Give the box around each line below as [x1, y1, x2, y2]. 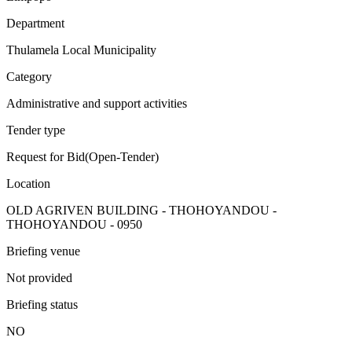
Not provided [6, 270, 72, 284]
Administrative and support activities [6, 96, 187, 110]
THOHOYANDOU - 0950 [6, 217, 142, 231]
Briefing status [6, 297, 78, 311]
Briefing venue [6, 244, 80, 258]
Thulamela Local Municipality [6, 42, 156, 57]
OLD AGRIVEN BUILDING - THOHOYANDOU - [6, 203, 277, 217]
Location [6, 176, 50, 190]
